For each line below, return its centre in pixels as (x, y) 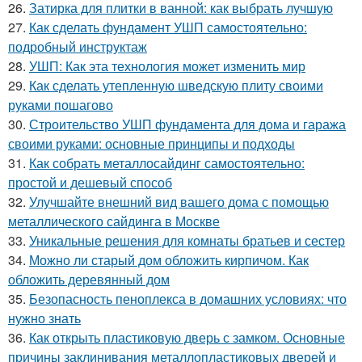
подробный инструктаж (78, 46)
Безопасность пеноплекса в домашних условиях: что (188, 299)
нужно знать (44, 318)
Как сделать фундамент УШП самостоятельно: (168, 27)
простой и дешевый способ (90, 182)
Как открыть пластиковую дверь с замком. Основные (187, 337)
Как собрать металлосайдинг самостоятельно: (167, 163)
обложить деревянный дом (89, 279)
